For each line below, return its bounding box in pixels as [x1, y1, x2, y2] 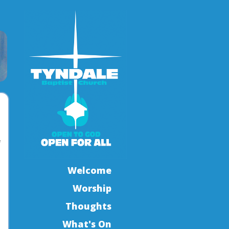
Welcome [67, 164, 111, 176]
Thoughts [65, 200, 111, 212]
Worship [73, 182, 111, 194]
